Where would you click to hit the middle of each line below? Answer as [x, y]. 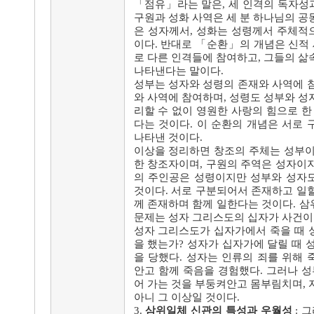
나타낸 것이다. [168, 137]
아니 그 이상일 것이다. [186, 297]
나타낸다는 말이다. [178, 71]
